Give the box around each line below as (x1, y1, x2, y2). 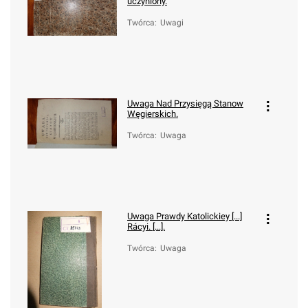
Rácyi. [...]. (127, 221, 165, 232)
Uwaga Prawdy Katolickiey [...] (127, 211, 242, 221)
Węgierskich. (127, 109, 178, 119)
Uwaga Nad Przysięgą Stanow (127, 98, 243, 109)
